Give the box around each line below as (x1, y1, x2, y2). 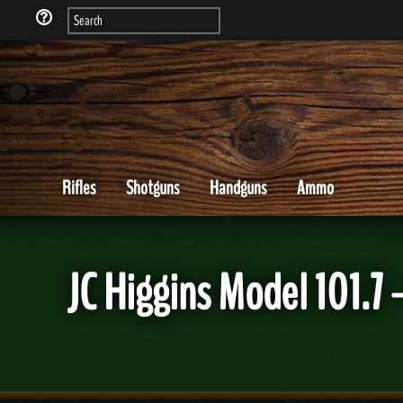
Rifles (62, 175, 95, 201)
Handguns (210, 175, 266, 201)
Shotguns (126, 175, 179, 201)
